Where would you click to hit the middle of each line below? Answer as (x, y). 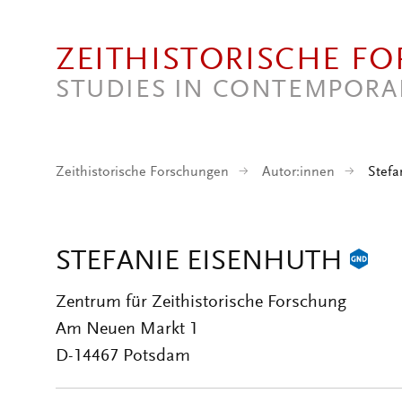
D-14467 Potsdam (123, 356)
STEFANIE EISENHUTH (203, 263)
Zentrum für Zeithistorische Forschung (201, 302)
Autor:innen (298, 172)
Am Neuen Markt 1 (127, 329)
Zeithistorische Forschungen (142, 172)
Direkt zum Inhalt (72, 13)
